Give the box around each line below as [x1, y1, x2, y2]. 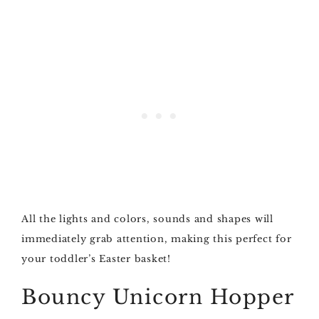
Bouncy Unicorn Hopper [21, 285, 295, 310]
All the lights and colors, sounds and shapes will [21, 213, 273, 225]
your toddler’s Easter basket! [21, 253, 171, 265]
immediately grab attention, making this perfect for [21, 233, 292, 245]
